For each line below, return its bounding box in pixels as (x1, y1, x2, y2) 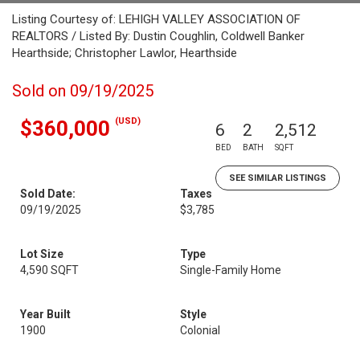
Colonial (180, 324, 220, 337)
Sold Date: (20, 187, 76, 200)
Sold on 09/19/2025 (12, 81, 153, 100)
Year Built (20, 308, 71, 321)
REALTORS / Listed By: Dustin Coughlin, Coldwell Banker (12, 29, 305, 43)
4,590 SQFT (20, 264, 79, 276)
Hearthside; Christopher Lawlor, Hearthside (12, 46, 237, 60)
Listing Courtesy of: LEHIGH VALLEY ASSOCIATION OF (12, 12, 301, 27)
